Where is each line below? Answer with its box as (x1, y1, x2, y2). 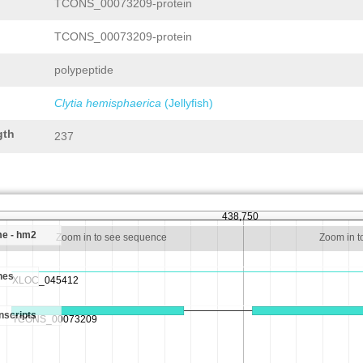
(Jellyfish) (161, 96, 213, 109)
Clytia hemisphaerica (54, 96, 161, 109)
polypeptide (54, 63, 113, 76)
